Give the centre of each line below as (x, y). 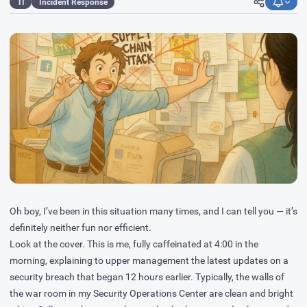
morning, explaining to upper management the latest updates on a (149, 260)
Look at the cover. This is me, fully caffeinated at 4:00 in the (134, 244)
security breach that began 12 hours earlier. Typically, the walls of (147, 277)
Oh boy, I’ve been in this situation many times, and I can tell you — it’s (153, 211)
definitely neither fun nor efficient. (81, 228)
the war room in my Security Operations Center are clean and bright (151, 293)
